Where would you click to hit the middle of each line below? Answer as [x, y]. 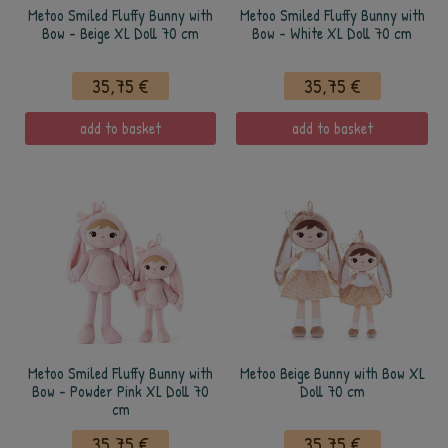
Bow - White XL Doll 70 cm [332, 33]
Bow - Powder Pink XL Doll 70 [120, 391]
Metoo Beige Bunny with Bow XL [332, 373]
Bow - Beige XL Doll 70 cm [120, 33]
